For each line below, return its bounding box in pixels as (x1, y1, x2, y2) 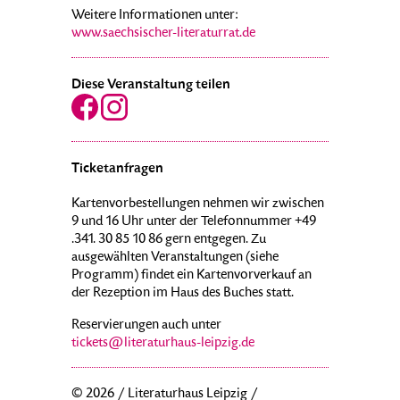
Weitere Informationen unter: (71, 9, 238, 24)
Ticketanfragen (71, 162, 163, 177)
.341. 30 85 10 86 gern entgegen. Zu (71, 233, 266, 248)
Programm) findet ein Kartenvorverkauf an (71, 269, 312, 284)
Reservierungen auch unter (71, 319, 221, 334)
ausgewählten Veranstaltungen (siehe (71, 251, 279, 266)
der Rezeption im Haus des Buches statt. (71, 287, 294, 302)
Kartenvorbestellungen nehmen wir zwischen (71, 197, 324, 212)
